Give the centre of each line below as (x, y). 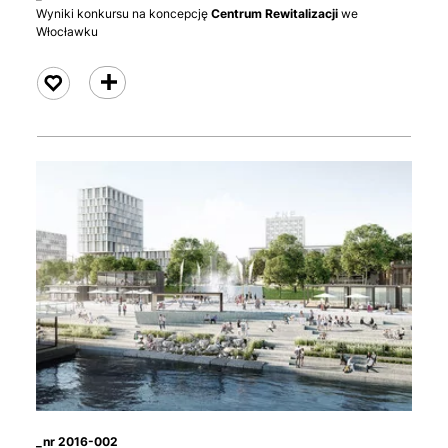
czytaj (115, 82)
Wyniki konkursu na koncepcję (123, 13)
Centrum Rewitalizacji (274, 13)
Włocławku (67, 31)
